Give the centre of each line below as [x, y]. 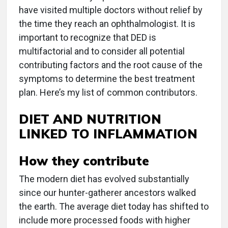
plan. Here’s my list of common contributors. [108, 93]
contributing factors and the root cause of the [111, 65]
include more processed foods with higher [105, 220]
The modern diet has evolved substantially [104, 179]
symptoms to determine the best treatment [107, 79]
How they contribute [84, 161]
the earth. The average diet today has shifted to [114, 207]
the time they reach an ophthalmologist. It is [107, 24]
